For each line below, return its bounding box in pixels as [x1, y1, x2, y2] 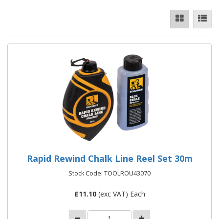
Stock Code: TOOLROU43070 [68, 169, 151, 177]
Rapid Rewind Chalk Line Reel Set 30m [26, 153, 193, 164]
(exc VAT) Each [96, 189, 145, 198]
